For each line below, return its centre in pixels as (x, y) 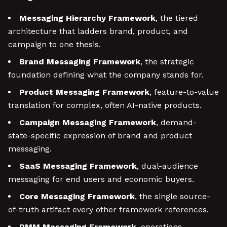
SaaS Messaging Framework (78, 166)
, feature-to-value (184, 92)
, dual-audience (167, 166)
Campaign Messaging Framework (88, 122)
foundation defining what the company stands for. (106, 75)
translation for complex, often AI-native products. (105, 105)
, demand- (176, 122)
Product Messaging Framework (84, 92)
